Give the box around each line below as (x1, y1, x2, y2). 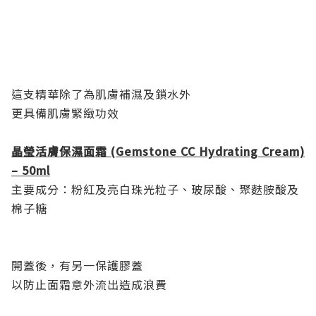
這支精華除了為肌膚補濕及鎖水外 (11, 85, 191, 102)
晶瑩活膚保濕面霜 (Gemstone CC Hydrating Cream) (11, 142, 305, 159)
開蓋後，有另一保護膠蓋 (11, 256, 143, 274)
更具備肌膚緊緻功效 (11, 104, 119, 121)
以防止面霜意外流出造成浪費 (11, 275, 167, 293)
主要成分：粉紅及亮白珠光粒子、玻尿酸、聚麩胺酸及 (11, 180, 299, 197)
